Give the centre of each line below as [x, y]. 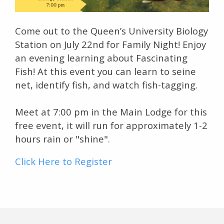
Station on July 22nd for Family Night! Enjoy [110, 44]
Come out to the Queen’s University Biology [111, 31]
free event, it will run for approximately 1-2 [111, 125]
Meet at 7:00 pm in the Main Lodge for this [111, 112]
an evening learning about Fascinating [101, 58]
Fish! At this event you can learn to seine [105, 71]
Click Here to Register [63, 161]
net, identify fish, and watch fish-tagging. [106, 85]
